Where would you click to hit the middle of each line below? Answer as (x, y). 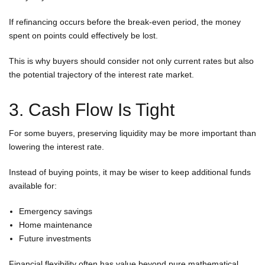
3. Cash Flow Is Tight (92, 109)
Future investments (55, 238)
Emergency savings (56, 211)
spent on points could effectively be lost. (83, 35)
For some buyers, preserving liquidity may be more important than (132, 133)
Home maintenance (56, 224)
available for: (33, 185)
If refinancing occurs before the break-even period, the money (125, 22)
